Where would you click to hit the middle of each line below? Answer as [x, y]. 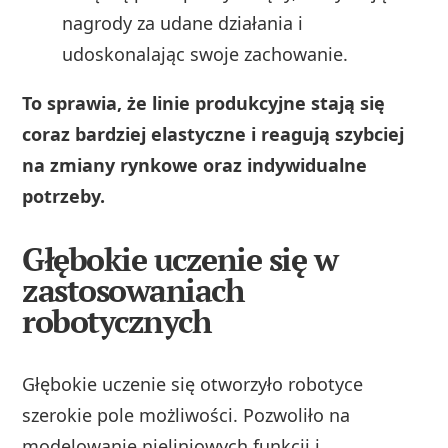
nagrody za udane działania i [183, 22]
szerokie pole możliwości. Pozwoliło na [186, 414]
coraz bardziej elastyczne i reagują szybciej [213, 133]
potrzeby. [64, 195]
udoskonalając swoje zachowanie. [205, 53]
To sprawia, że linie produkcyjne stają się [204, 102]
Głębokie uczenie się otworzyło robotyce [193, 383]
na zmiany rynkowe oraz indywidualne [195, 164]
